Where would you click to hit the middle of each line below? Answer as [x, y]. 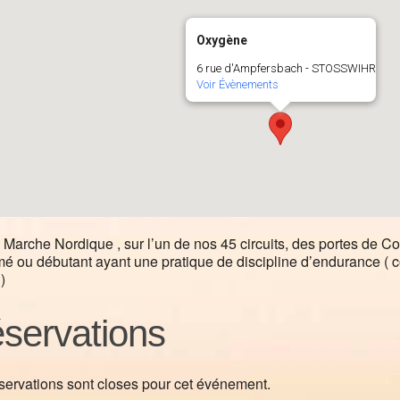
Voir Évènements [237, 84]
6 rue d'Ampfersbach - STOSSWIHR [286, 68]
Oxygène [221, 40]
